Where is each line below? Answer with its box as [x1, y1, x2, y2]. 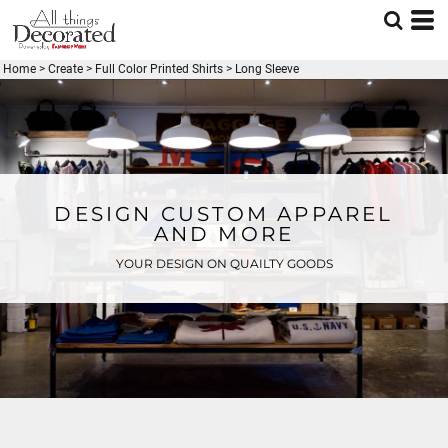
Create [48, 62, 83, 76]
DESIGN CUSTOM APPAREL [54, 202, 394, 227]
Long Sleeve [235, 62, 299, 76]
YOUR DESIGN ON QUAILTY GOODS [115, 256, 333, 272]
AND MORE [153, 222, 295, 247]
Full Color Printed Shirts [95, 62, 223, 76]
